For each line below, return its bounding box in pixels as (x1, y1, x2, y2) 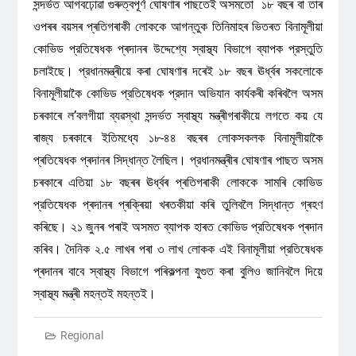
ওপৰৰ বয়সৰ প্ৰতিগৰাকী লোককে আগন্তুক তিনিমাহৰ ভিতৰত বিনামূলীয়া (33, 19, 323, 34)
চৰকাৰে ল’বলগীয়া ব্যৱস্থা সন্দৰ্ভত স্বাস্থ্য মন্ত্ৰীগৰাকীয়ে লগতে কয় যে (33, 108, 323, 123)
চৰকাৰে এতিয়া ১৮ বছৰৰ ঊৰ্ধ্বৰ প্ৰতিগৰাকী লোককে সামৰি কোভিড (33, 175, 323, 190)
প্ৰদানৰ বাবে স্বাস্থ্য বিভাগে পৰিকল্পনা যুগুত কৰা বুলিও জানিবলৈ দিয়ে (33, 264, 323, 279)
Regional (60, 329, 103, 342)
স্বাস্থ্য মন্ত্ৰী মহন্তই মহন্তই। (33, 286, 156, 301)
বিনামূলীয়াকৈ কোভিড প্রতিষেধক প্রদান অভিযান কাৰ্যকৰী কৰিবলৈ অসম (33, 86, 323, 101)
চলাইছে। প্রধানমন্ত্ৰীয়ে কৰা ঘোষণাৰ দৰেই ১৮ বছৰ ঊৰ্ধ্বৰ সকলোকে (33, 64, 323, 79)
